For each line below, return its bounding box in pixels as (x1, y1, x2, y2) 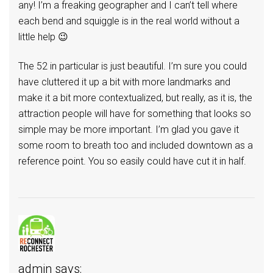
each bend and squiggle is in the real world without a (18, 15, 239, 27)
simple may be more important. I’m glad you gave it (18, 124, 239, 136)
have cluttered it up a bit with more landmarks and (18, 76, 230, 88)
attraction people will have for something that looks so (18, 108, 251, 120)
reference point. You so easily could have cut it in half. (18, 155, 246, 168)
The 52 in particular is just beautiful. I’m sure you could (18, 60, 247, 73)
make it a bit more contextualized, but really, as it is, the (18, 92, 252, 104)
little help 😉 (18, 31, 68, 43)
